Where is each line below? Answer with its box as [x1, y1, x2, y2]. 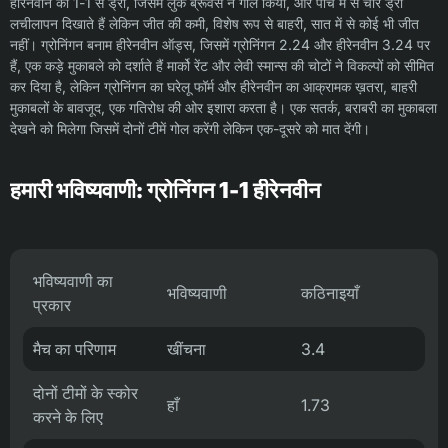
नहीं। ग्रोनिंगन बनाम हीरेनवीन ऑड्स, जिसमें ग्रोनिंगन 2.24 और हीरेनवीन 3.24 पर [10, 35, 430, 53]
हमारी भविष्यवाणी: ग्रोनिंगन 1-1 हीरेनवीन [10, 176, 321, 203]
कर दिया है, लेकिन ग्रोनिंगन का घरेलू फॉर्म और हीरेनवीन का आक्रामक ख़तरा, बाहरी [10, 77, 417, 95]
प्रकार [33, 294, 71, 315]
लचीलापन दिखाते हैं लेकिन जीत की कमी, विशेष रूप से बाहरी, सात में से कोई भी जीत [10, 14, 419, 32]
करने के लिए [33, 406, 103, 427]
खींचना [167, 338, 206, 359]
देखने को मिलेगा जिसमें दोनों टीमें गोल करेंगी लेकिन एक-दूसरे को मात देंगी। [10, 119, 370, 137]
